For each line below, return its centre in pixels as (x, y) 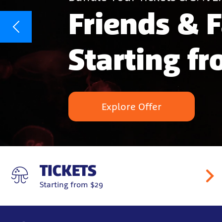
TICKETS (68, 170)
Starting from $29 (71, 185)
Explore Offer (132, 107)
